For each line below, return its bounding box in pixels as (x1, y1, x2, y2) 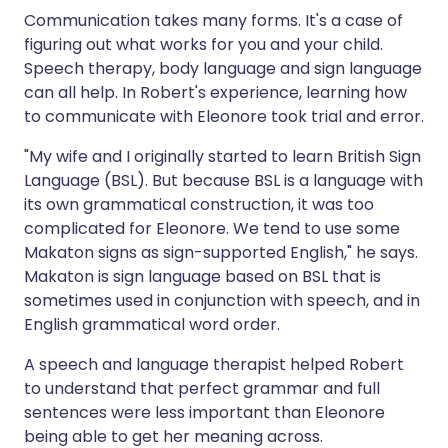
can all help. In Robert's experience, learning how (24, 81, 407, 104)
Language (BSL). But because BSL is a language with (24, 169, 423, 192)
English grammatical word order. (24, 313, 280, 336)
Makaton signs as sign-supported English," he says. (24, 241, 418, 264)
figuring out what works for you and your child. (24, 33, 383, 56)
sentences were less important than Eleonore (24, 401, 385, 424)
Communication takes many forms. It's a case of (24, 9, 403, 32)
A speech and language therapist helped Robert (24, 353, 404, 376)
